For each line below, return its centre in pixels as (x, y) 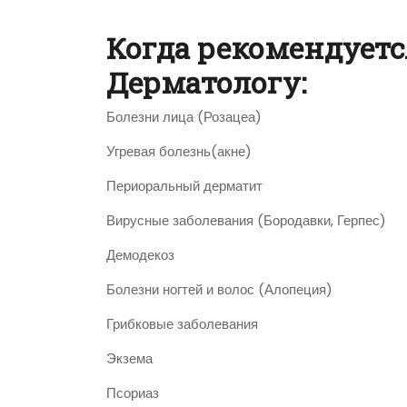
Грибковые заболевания (182, 324)
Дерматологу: (206, 83)
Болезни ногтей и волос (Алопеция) (219, 290)
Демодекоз (140, 255)
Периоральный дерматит (184, 186)
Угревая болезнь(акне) (179, 152)
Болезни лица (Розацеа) (184, 117)
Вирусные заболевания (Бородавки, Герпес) (246, 221)
